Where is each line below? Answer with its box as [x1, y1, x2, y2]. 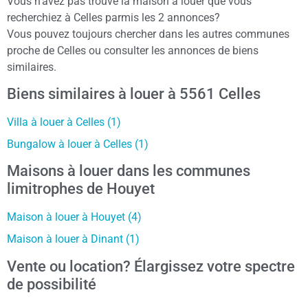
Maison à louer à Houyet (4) [7, 210, 142, 224]
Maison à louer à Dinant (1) [7, 232, 140, 246]
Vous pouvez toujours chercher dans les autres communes [7, 27, 289, 41]
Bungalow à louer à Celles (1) [7, 137, 148, 151]
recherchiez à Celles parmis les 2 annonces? [7, 10, 220, 24]
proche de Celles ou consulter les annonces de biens [7, 43, 258, 57]
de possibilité [7, 275, 96, 293]
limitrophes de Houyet [7, 180, 155, 198]
